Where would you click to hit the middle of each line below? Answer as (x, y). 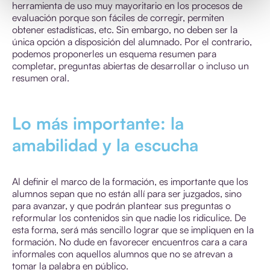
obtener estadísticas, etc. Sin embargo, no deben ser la (125, 29)
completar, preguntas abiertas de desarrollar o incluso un (130, 65)
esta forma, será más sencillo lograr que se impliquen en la (133, 229)
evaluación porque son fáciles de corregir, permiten (118, 17)
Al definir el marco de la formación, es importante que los (130, 181)
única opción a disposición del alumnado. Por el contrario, (132, 41)
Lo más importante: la (98, 123)
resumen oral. (41, 77)
